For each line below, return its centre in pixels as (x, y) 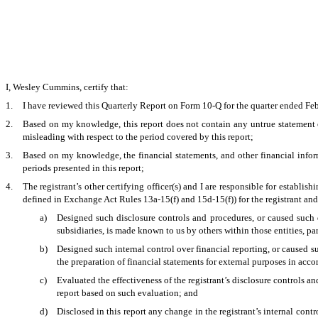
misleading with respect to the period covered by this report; (138, 136)
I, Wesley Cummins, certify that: (67, 87)
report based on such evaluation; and (127, 292)
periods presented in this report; (83, 168)
